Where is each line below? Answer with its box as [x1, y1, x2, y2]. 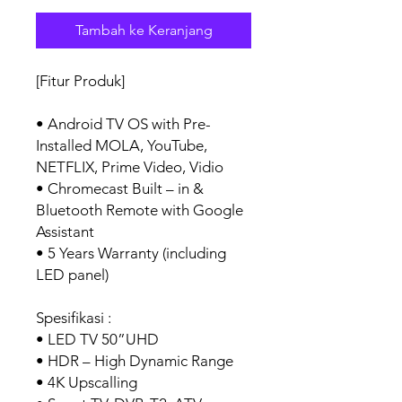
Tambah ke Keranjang [74, 22, 213, 39]
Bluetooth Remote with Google [36, 201, 243, 219]
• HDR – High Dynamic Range [36, 352, 233, 370]
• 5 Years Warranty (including [36, 244, 226, 262]
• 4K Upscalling [36, 373, 137, 391]
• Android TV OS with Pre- [36, 115, 211, 133]
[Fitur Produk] [36, 72, 125, 90]
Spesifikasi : [36, 309, 111, 327]
